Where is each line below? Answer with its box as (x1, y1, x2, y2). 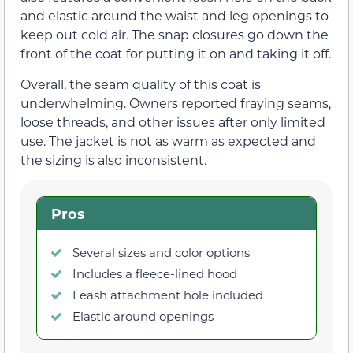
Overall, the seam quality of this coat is (20, 75, 261, 92)
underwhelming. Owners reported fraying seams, (20, 94, 331, 111)
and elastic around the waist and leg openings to (20, 7, 329, 24)
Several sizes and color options (72, 243, 250, 260)
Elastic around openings (72, 307, 214, 324)
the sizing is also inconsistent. (20, 150, 206, 168)
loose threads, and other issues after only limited (20, 113, 325, 130)
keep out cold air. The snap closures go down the (20, 26, 329, 43)
